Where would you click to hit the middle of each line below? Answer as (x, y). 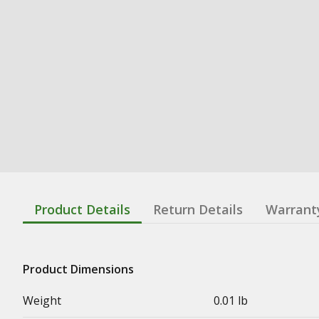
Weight (42, 300)
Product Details (82, 209)
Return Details (198, 209)
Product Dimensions (78, 269)
